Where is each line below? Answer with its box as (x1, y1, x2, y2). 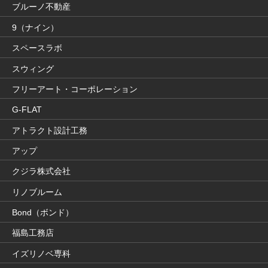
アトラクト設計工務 (12, 125, 87, 135)
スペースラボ (12, 43, 62, 53)
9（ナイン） (12, 22, 59, 32)
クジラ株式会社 (12, 166, 71, 176)
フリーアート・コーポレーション (12, 84, 138, 94)
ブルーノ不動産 (12, 2, 71, 12)
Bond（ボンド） (12, 207, 74, 217)
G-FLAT (12, 105, 42, 115)
